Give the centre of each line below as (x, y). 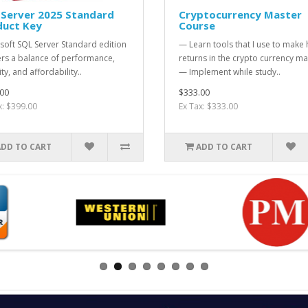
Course (197, 25)
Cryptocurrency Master (240, 14)
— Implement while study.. (230, 71)
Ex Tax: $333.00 (208, 106)
